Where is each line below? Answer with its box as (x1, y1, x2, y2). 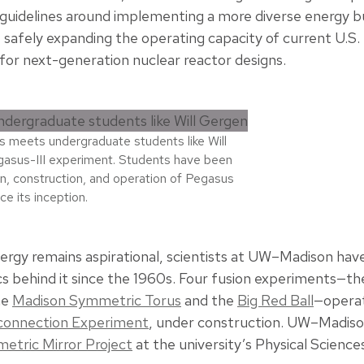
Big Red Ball (237, 290, 314, 310)
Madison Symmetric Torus (12, 290, 181, 310)
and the (181, 290, 237, 310)
